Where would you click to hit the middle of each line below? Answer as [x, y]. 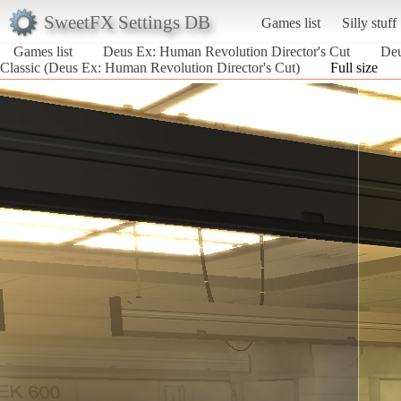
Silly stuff [369, 22]
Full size [354, 67]
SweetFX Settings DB [127, 21]
